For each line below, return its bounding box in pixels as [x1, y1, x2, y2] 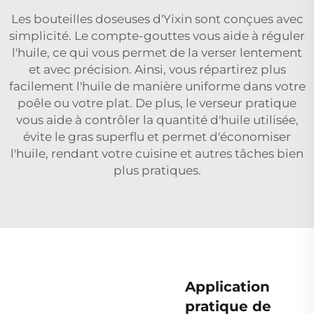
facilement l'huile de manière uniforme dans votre [8, 78, 306, 93]
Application [185, 278, 270, 295]
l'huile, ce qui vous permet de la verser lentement [12, 45, 302, 60]
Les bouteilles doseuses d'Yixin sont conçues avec [11, 11, 303, 26]
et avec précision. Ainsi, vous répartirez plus [28, 62, 286, 76]
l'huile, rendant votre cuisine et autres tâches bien [11, 146, 303, 161]
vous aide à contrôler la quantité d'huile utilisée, [15, 112, 299, 127]
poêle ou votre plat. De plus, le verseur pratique [18, 95, 296, 110]
